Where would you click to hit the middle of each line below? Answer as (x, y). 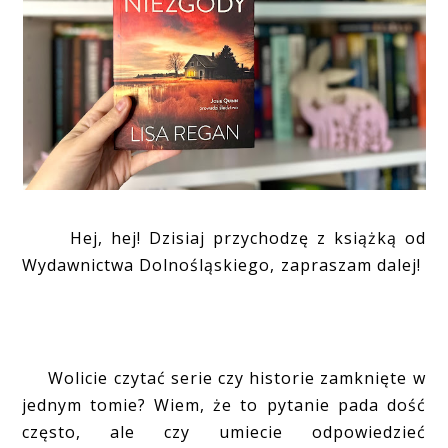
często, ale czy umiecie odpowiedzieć (224, 431)
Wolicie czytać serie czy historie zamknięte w (224, 377)
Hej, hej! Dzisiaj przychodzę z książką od (224, 237)
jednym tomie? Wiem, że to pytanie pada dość (224, 404)
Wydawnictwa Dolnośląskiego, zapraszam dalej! (224, 264)
